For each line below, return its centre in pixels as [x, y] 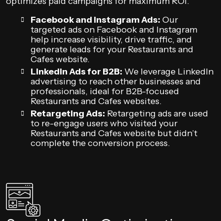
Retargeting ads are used [157, 113]
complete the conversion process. [100, 143]
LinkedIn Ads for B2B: [76, 72]
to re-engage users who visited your [104, 123]
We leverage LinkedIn [168, 72]
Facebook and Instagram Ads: [95, 20]
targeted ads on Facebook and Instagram [114, 30]
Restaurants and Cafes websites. [96, 101]
